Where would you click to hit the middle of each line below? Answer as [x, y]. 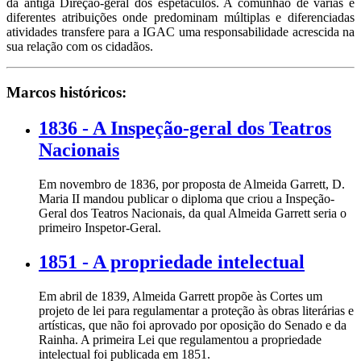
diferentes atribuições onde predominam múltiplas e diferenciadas [180, 18]
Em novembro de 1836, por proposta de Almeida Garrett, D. [192, 184]
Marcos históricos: [66, 93]
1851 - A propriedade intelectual [172, 261]
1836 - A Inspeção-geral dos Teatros [185, 128]
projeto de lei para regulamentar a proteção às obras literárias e [196, 310]
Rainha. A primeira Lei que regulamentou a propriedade [180, 339]
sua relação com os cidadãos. [80, 47]
